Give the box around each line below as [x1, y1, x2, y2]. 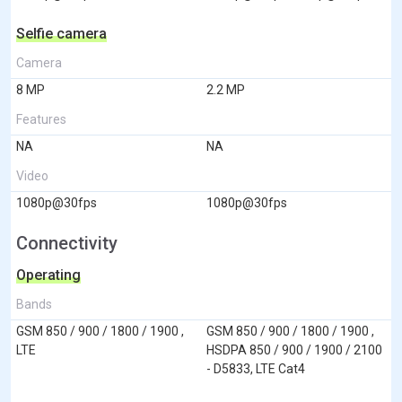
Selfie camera [16, 24, 107, 42]
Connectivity [16, 232, 118, 254]
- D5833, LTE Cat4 [206, 361, 305, 376]
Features [16, 111, 66, 127]
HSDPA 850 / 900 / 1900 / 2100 [206, 342, 382, 357]
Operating [16, 266, 81, 284]
